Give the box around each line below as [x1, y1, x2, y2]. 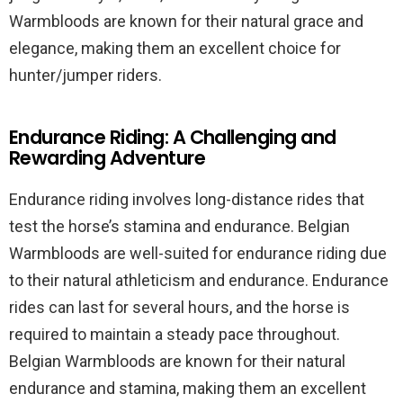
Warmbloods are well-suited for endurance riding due [9, 244, 387, 263]
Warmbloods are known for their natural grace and [9, 12, 363, 31]
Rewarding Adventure [9, 145, 206, 171]
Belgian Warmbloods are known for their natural [9, 352, 345, 371]
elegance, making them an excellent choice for [9, 39, 341, 58]
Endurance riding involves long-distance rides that [9, 190, 364, 209]
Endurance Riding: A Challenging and [9, 124, 336, 150]
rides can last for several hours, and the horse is [9, 298, 350, 317]
